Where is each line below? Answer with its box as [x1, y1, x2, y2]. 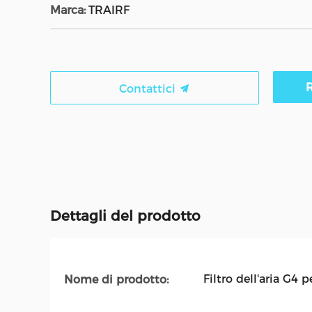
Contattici [119, 82, 179, 95]
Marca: [50, 3, 86, 17]
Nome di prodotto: [64, 272, 169, 286]
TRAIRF [88, 3, 130, 17]
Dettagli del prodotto [50, 208, 201, 224]
